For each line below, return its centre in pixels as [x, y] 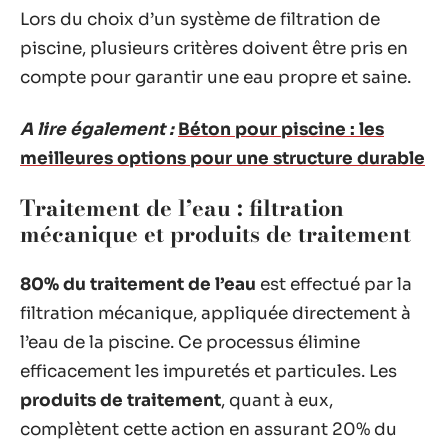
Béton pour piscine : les [281, 129]
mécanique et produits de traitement [215, 234]
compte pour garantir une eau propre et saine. [215, 77]
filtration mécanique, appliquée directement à [215, 313]
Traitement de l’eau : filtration [182, 208]
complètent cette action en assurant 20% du [208, 429]
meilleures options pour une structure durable [222, 158]
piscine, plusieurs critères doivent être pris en [214, 48]
